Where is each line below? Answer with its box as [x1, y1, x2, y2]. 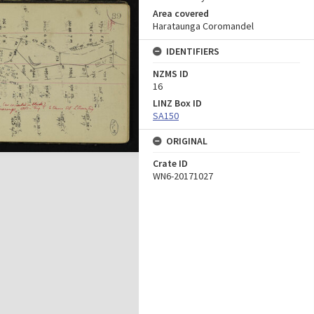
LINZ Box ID [153, 97, 202, 109]
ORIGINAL [166, 135, 207, 147]
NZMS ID [153, 67, 189, 80]
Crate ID [153, 157, 188, 170]
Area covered [153, 7, 209, 20]
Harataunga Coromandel [153, 20, 254, 32]
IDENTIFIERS [166, 45, 219, 57]
